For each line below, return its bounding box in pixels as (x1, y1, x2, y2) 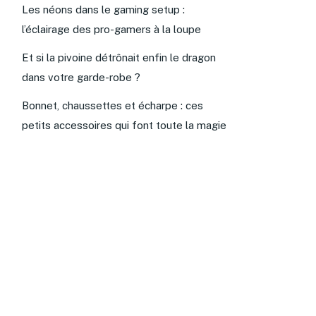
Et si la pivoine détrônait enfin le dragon (22, 51, 216, 63)
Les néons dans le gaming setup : (22, 3, 185, 16)
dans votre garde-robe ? (22, 71, 140, 83)
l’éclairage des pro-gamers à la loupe (22, 23, 201, 35)
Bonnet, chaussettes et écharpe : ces (22, 99, 203, 111)
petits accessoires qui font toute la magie (22, 119, 226, 131)
